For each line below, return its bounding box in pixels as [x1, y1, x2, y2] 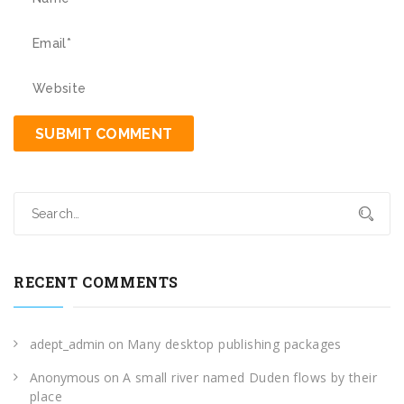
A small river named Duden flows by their [123, 368, 377, 386]
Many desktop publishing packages [127, 335, 342, 353]
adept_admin [30, 335, 105, 353]
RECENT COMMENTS [14, 271, 179, 291]
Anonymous [30, 368, 100, 386]
